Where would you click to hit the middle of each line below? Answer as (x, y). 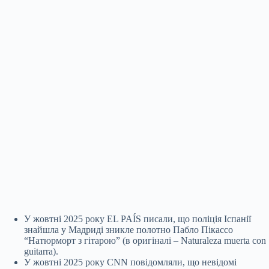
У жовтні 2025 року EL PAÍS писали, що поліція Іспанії (138, 219)
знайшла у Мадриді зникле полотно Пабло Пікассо (128, 229)
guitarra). (42, 251)
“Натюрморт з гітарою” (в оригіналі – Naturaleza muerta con (145, 240)
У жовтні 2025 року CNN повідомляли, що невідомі (130, 262)
